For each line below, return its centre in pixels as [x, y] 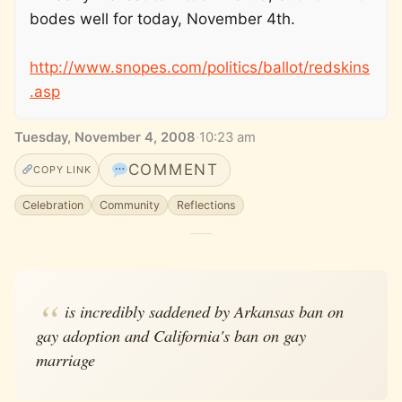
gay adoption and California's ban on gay [171, 336]
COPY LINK [62, 169]
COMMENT [173, 169]
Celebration [53, 205]
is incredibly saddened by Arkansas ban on [204, 311]
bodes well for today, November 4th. [162, 18]
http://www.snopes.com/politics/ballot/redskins [200, 67]
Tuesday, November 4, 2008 [105, 138]
